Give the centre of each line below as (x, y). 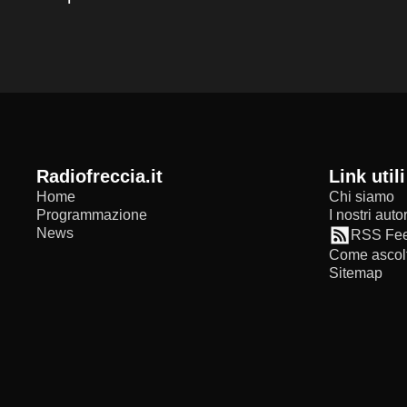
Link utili (372, 177)
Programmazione (92, 215)
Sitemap (356, 273)
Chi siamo (362, 197)
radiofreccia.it (106, 177)
